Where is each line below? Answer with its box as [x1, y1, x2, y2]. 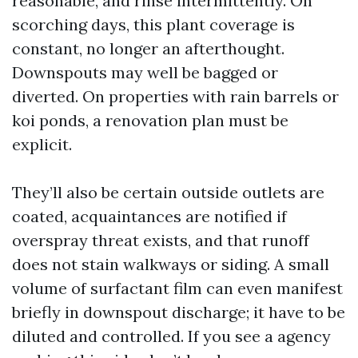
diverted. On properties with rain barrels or [12, 86, 339, 106]
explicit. [12, 134, 72, 154]
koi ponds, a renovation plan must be [12, 110, 288, 130]
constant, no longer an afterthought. [12, 38, 284, 58]
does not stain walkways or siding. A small [12, 254, 329, 274]
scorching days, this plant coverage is [12, 14, 295, 34]
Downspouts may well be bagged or [12, 62, 278, 82]
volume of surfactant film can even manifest [12, 278, 343, 298]
